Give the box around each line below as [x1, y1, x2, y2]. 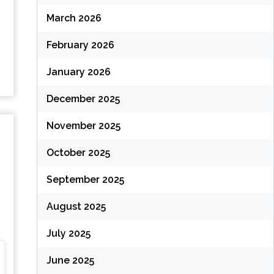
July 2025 [46, 228, 91, 240]
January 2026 [46, 66, 111, 78]
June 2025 [46, 254, 94, 267]
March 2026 [46, 12, 102, 24]
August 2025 [46, 201, 106, 213]
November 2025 [46, 120, 120, 132]
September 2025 [46, 174, 124, 186]
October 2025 [46, 147, 110, 159]
